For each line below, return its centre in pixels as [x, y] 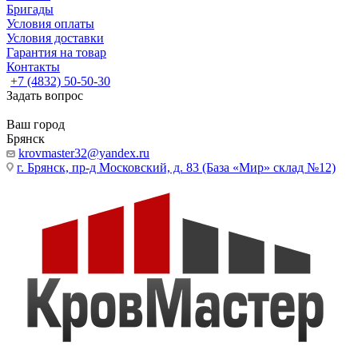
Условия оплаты [50, 24]
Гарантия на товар [56, 52]
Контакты [33, 67]
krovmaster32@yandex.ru [84, 153]
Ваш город [36, 124]
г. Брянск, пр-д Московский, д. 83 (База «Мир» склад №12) [176, 167]
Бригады [30, 9]
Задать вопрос [45, 95]
